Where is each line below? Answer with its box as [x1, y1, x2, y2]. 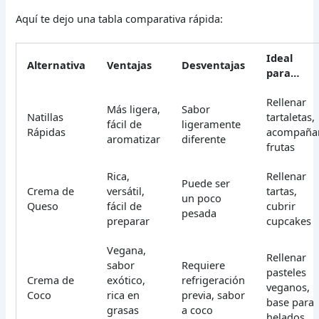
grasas [107, 303, 140, 318]
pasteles [266, 265, 307, 280]
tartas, [266, 184, 298, 199]
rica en [107, 288, 140, 303]
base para [266, 295, 315, 310]
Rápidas [27, 125, 66, 140]
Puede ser [182, 176, 231, 191]
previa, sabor [182, 288, 246, 303]
